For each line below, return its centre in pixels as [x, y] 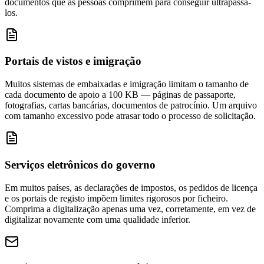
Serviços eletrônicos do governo [80, 164]
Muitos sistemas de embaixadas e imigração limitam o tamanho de [127, 84]
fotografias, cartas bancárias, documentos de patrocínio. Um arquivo [131, 105]
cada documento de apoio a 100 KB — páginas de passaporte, [120, 95]
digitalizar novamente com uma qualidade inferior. [98, 219]
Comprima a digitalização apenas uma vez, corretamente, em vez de [130, 209]
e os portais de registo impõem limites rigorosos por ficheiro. [116, 198]
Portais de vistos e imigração [73, 61]
